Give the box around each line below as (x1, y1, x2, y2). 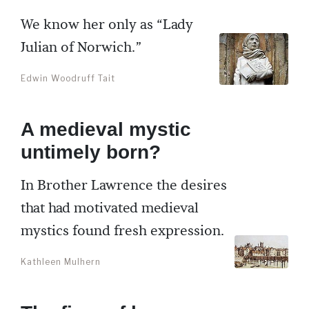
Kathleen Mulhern (21, 257, 101, 268)
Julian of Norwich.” (21, 39, 141, 57)
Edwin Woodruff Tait (21, 73, 115, 84)
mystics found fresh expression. (21, 222, 224, 241)
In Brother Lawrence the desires (21, 177, 227, 195)
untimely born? (21, 141, 161, 163)
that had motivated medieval (21, 199, 199, 218)
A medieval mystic (21, 119, 191, 141)
